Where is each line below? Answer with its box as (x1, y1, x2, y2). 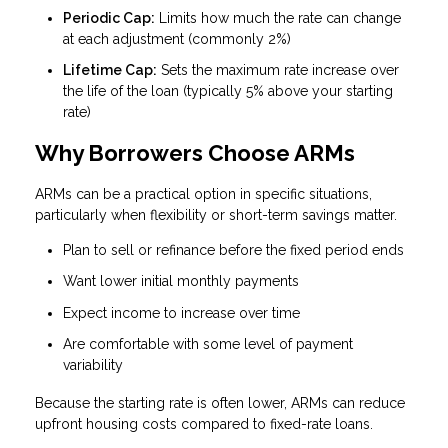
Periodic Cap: (63, 9, 155, 26)
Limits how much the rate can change (155, 9, 401, 26)
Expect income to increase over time (63, 304, 300, 321)
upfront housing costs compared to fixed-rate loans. (35, 416, 373, 433)
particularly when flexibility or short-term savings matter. (35, 206, 397, 223)
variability (63, 357, 123, 374)
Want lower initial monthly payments (63, 273, 299, 290)
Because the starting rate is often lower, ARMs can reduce (35, 395, 405, 412)
